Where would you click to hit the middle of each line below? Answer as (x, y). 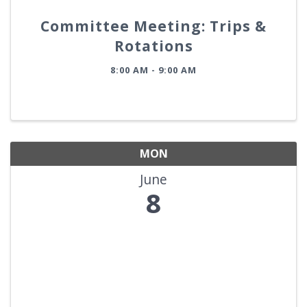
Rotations (153, 46)
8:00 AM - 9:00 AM (153, 70)
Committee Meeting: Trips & (153, 26)
